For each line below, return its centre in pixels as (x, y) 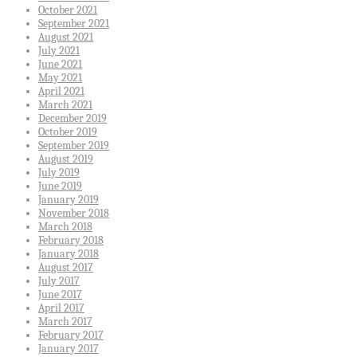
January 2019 (69, 200)
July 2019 (59, 173)
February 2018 (71, 241)
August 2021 (66, 37)
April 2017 (61, 308)
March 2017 (65, 322)
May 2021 (60, 78)
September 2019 (74, 146)
